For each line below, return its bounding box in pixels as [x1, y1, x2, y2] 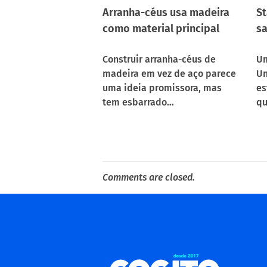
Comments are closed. [103, 171, 195, 183]
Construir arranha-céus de [103, 53, 216, 65]
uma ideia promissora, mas [103, 82, 222, 94]
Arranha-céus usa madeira [103, 5, 229, 19]
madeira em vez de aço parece [103, 67, 236, 79]
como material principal [103, 21, 219, 35]
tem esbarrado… [103, 96, 174, 108]
